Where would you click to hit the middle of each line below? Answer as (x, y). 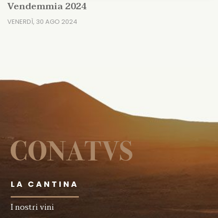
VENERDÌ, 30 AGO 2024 (42, 22)
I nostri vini (33, 207)
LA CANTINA (45, 184)
